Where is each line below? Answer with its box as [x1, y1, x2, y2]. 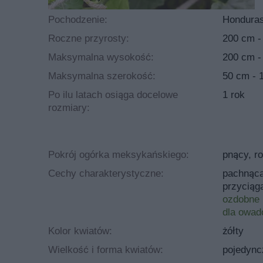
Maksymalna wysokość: [48, 51, 154, 63]
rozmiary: [48, 102, 90, 113]
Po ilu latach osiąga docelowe [48, 89, 178, 100]
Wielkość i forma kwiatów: [48, 244, 163, 255]
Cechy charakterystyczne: [48, 167, 164, 179]
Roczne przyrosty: [48, 32, 129, 44]
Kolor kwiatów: [48, 225, 112, 237]
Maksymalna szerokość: [48, 70, 156, 82]
